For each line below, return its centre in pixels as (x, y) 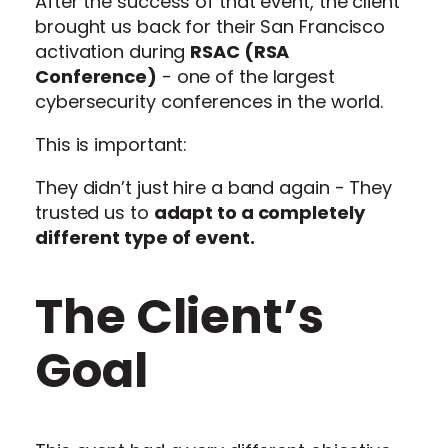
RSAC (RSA (240, 52)
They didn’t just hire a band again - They (213, 188)
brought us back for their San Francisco (210, 27)
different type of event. (145, 238)
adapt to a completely (259, 213)
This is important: (111, 145)
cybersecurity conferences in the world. (209, 102)
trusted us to (94, 213)
